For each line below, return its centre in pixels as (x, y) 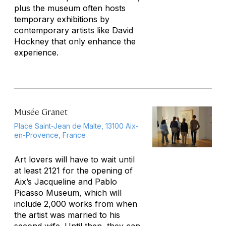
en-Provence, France (50, 135)
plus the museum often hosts (70, 8)
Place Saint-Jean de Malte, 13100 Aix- (76, 126)
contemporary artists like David (74, 30)
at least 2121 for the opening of (73, 171)
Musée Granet (41, 111)
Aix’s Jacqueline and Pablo (66, 182)
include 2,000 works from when (76, 204)
